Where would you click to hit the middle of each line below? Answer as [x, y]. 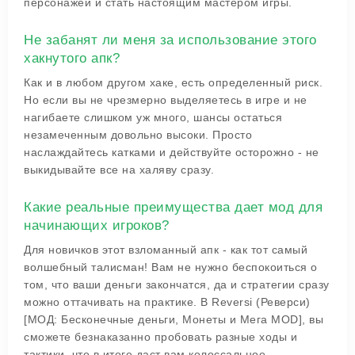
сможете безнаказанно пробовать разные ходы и [160, 337]
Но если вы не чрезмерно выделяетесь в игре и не [166, 100]
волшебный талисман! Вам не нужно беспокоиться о [171, 267]
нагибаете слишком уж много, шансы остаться [153, 117]
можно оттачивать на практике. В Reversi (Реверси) [167, 302]
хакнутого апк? [72, 58]
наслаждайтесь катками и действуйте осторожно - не [172, 152]
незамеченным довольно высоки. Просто [138, 135]
